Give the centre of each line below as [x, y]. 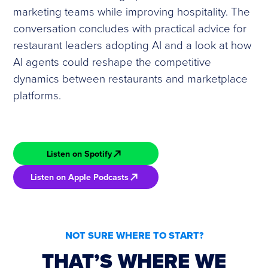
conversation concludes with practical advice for [130, 28]
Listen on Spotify [80, 153]
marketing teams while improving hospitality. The [132, 11]
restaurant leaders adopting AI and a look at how [133, 45]
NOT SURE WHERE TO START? [134, 235]
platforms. [37, 95]
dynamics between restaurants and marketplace [131, 78]
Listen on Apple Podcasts [79, 177]
